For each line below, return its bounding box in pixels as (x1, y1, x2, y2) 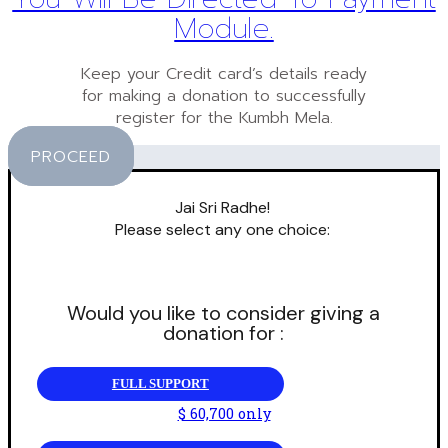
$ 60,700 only (177, 403, 271, 423)
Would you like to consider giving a (67, 299, 381, 326)
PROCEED (31, 145, 111, 170)
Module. (174, 7, 274, 51)
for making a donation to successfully (82, 84, 366, 109)
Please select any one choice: (114, 218, 330, 240)
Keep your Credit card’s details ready (81, 62, 367, 87)
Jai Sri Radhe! (174, 196, 270, 218)
